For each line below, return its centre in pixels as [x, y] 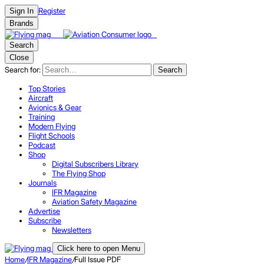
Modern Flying [52, 126]
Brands [22, 23]
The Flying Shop [79, 173]
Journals [42, 183]
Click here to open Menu [99, 248]
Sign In [22, 11]
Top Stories [47, 88]
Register [52, 11]
